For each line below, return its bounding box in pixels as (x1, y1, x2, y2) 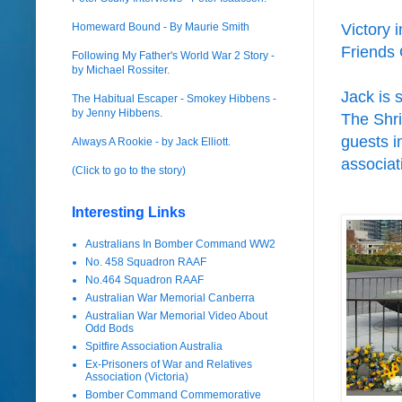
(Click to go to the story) (72, 163, 186, 177)
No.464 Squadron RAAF (85, 273, 204, 286)
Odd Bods (85, 321, 134, 335)
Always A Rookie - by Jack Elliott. (72, 135, 231, 148)
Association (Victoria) (85, 370, 188, 383)
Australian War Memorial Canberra (85, 291, 255, 304)
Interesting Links (72, 204, 186, 220)
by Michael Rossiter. (72, 63, 170, 76)
